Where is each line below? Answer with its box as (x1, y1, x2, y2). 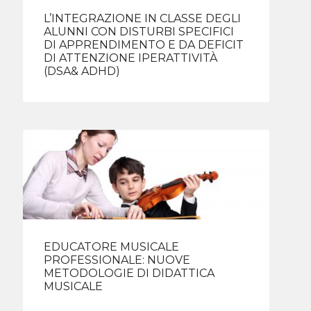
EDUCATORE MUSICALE (44, 240, 180, 254)
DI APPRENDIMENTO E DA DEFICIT (44, 37, 244, 51)
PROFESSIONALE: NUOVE (44, 253, 191, 267)
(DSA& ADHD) (44, 64, 121, 78)
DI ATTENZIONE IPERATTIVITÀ (44, 51, 218, 65)
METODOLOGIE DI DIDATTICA (44, 267, 215, 280)
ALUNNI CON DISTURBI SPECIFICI (44, 24, 235, 38)
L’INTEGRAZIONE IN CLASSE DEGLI (44, 11, 242, 25)
